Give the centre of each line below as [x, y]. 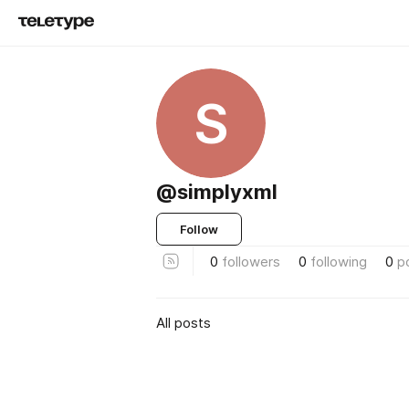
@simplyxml [217, 192]
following [339, 261]
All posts [184, 322]
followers [251, 261]
